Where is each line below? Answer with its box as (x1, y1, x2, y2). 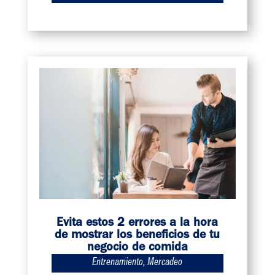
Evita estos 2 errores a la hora (56, 217, 219, 230)
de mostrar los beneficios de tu (55, 229, 220, 242)
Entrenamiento (92, 257, 144, 269)
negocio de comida (87, 241, 188, 254)
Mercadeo (147, 257, 183, 269)
